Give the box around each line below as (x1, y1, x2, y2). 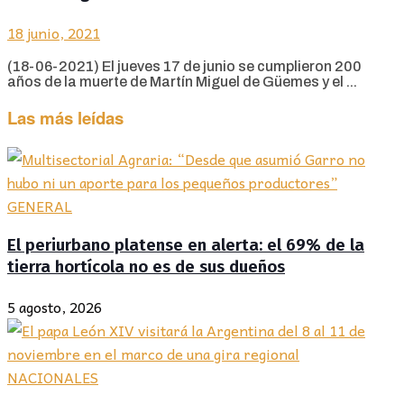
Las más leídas (7, 106, 124, 131)
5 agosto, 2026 (7, 294, 102, 318)
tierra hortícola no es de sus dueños (7, 256, 285, 277)
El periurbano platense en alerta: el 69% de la (7, 234, 364, 255)
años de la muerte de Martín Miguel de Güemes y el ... (7, 73, 357, 89)
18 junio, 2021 (7, 20, 100, 44)
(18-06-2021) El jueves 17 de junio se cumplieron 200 (7, 58, 362, 74)
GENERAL (7, 194, 72, 218)
